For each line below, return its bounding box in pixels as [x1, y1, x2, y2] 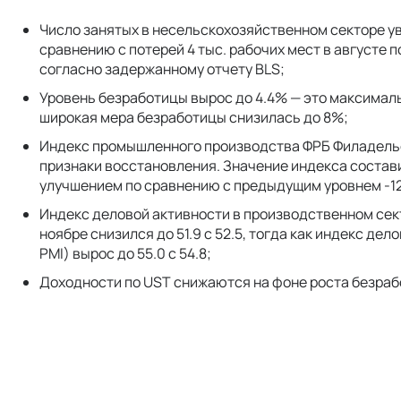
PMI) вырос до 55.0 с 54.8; [39, 243, 211, 263]
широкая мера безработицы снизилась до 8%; [39, 107, 348, 127]
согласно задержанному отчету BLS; [39, 59, 285, 79]
